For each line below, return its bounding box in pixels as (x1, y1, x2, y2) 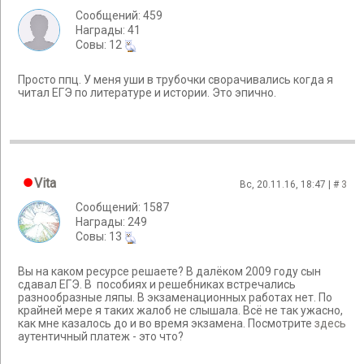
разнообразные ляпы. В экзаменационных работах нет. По (18, 291, 332, 305)
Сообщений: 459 (76, 9, 162, 22)
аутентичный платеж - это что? (18, 330, 184, 344)
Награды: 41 (76, 24, 141, 37)
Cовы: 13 (76, 230, 124, 243)
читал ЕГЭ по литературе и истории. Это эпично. (18, 86, 276, 100)
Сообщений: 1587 (76, 201, 169, 214)
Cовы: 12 (76, 38, 124, 51)
